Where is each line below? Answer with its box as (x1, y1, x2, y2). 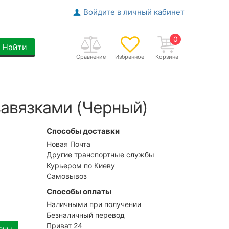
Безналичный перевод (47, 210, 125, 219)
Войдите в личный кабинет (83, 7, 185, 17)
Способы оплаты (47, 186, 111, 196)
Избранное (115, 53, 144, 60)
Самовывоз (47, 171, 87, 180)
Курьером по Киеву (47, 161, 115, 170)
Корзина (155, 53, 178, 60)
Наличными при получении (47, 199, 141, 209)
